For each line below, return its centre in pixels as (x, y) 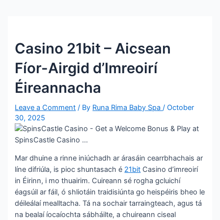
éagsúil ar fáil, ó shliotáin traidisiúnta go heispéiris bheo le (110, 192)
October (181, 107)
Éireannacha (58, 87)
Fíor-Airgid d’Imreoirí (86, 68)
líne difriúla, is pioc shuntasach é (70, 170)
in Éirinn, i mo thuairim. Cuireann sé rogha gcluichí (98, 181)
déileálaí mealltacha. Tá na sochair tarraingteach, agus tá (109, 204)
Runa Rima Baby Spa (128, 107)
